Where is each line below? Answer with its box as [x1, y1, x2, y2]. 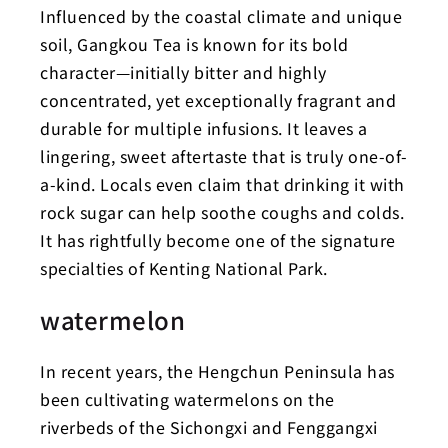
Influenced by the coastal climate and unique [40, 4, 402, 28]
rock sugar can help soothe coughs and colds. [40, 200, 404, 224]
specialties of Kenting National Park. [40, 256, 328, 280]
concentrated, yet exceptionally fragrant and [40, 88, 396, 112]
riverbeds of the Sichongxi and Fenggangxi [40, 415, 378, 439]
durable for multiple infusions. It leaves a [40, 116, 368, 140]
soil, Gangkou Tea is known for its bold [40, 32, 349, 56]
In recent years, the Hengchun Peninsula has [40, 359, 395, 383]
